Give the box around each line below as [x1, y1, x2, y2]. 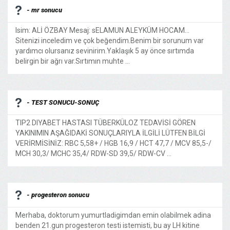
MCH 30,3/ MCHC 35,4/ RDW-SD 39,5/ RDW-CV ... [15, 149, 171, 158]
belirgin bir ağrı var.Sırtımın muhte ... [15, 57, 130, 65]
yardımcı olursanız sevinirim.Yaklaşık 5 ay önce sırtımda [15, 47, 194, 55]
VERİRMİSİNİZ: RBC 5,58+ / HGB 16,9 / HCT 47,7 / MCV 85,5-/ [15, 139, 212, 147]
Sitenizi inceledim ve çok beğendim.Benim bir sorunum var [15, 36, 204, 45]
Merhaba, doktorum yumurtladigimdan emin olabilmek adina [15, 211, 211, 219]
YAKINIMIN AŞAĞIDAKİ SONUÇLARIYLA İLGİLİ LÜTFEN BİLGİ [15, 129, 205, 137]
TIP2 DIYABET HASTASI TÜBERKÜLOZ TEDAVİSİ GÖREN [15, 119, 196, 127]
